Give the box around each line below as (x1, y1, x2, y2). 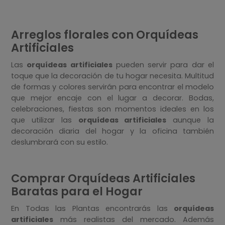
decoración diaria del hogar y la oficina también (11, 126, 214, 137)
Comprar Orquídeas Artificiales (11, 170, 195, 186)
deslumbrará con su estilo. (11, 137, 108, 148)
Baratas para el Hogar (11, 183, 143, 199)
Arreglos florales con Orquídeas (11, 27, 198, 43)
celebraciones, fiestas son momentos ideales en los (11, 104, 214, 115)
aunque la (166, 115, 214, 126)
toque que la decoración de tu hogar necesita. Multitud (11, 71, 214, 81)
